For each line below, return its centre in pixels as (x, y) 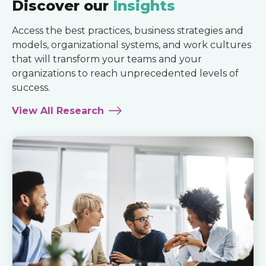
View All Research (58, 111)
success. (31, 88)
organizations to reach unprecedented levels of (125, 73)
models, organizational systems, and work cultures (132, 45)
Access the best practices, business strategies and (128, 31)
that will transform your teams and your (107, 59)
